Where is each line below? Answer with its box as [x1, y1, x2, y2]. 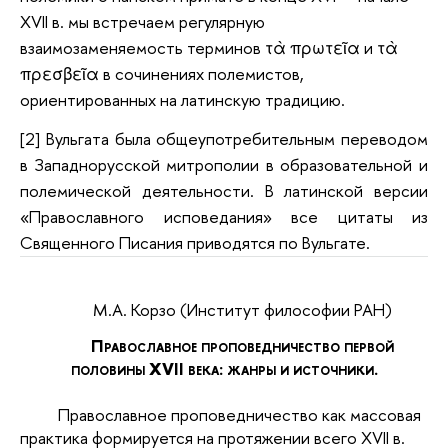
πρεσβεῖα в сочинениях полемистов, [20, 61, 304, 85]
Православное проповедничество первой [91, 334, 395, 358]
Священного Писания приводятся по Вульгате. [20, 231, 370, 255]
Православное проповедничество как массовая [57, 403, 421, 427]
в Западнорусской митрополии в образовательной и [20, 153, 428, 177]
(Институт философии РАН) [180, 297, 393, 321]
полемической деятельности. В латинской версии [20, 179, 428, 203]
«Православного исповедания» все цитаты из [20, 205, 428, 229]
